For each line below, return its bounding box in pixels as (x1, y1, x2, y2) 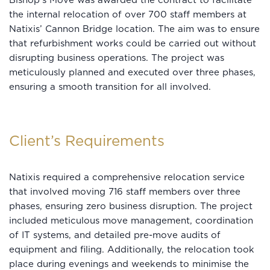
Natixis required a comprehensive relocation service (9, 172, 245, 182)
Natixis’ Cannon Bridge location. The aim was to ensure (9, 24, 260, 34)
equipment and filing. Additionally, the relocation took (9, 245, 254, 254)
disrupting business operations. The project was (9, 53, 224, 63)
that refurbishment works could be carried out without (9, 39, 256, 48)
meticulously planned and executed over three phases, (9, 67, 256, 77)
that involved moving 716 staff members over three (9, 187, 240, 196)
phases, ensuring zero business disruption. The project (9, 201, 253, 211)
